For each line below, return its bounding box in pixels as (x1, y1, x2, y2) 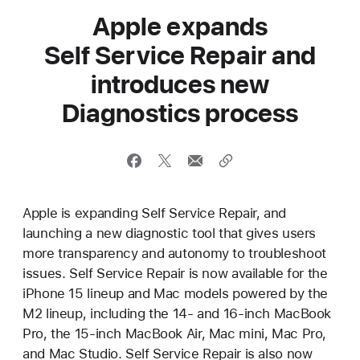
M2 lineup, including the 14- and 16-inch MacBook (22, 305, 332, 321)
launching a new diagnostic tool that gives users (22, 225, 317, 241)
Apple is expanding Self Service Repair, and (22, 205, 286, 221)
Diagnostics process (61, 98, 299, 129)
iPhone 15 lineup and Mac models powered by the (22, 285, 328, 301)
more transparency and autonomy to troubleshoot (22, 245, 326, 261)
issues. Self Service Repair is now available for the (22, 265, 328, 281)
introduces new (90, 69, 270, 100)
